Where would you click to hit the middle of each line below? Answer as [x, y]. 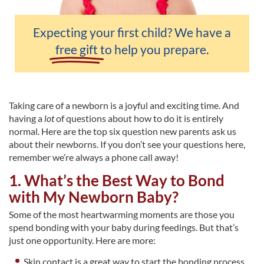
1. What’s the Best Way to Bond [117, 181]
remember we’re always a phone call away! [94, 157]
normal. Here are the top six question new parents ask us [123, 131]
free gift [77, 49]
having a [27, 118]
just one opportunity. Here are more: [82, 240]
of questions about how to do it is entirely [139, 118]
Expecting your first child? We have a [132, 32]
